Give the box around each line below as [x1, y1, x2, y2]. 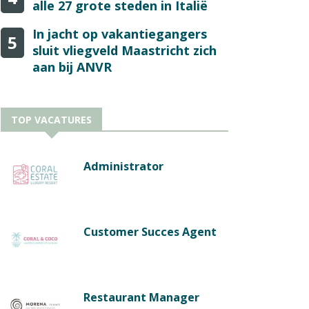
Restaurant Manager [83, 289, 199, 305]
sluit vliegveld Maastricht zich [32, 41, 217, 59]
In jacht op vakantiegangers [32, 25, 207, 42]
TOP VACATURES [11, 112, 92, 126]
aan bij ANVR [32, 58, 112, 75]
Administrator [83, 158, 163, 174]
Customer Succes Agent [83, 223, 217, 239]
